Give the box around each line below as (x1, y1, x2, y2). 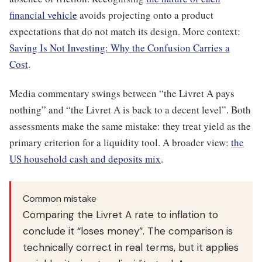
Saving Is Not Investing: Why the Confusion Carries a (9, 40, 230, 54)
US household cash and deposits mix (9, 152, 161, 166)
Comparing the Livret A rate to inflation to (23, 208, 218, 222)
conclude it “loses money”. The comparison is (23, 225, 233, 238)
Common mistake (23, 192, 96, 205)
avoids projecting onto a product (77, 8, 213, 22)
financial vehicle (9, 8, 77, 22)
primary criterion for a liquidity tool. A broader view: (9, 136, 231, 150)
